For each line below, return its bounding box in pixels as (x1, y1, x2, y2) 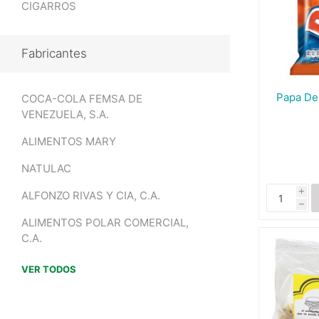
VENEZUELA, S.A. (21, 108, 109, 121)
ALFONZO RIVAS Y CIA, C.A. (21, 189, 160, 202)
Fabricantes (21, 46, 87, 61)
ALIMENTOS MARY (21, 135, 116, 148)
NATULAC (21, 162, 71, 175)
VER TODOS (21, 263, 76, 275)
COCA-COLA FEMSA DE (21, 92, 142, 105)
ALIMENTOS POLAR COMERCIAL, (21, 216, 189, 229)
